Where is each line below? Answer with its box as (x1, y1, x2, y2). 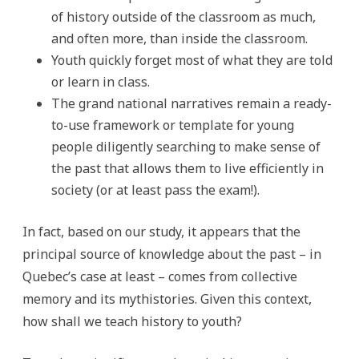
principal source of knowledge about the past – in (22, 245, 321, 263)
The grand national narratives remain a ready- (51, 95, 332, 112)
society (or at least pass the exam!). (51, 181, 260, 199)
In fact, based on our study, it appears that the (22, 223, 301, 240)
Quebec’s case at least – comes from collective (22, 268, 297, 285)
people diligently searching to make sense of (51, 138, 321, 155)
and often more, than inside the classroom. (51, 30, 308, 47)
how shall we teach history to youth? (22, 313, 242, 330)
